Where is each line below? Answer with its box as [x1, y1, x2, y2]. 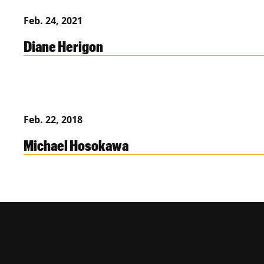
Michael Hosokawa [24, 136, 128, 154]
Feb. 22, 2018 [24, 113, 82, 126]
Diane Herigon [24, 37, 103, 55]
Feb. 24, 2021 [24, 14, 82, 27]
